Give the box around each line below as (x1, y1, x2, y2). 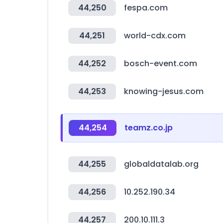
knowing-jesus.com (124, 86, 204, 97)
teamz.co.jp (124, 122, 173, 133)
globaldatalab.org (124, 158, 199, 170)
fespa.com (124, 2, 168, 13)
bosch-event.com (124, 58, 197, 69)
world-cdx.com (124, 30, 186, 41)
